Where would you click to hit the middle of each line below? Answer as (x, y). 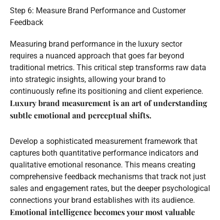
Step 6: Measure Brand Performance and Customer (98, 10)
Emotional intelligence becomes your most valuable (102, 212)
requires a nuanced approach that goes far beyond (97, 55)
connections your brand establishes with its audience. (102, 200)
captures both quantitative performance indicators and (104, 153)
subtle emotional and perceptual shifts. (81, 115)
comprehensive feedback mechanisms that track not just (108, 176)
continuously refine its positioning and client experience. (107, 91)
